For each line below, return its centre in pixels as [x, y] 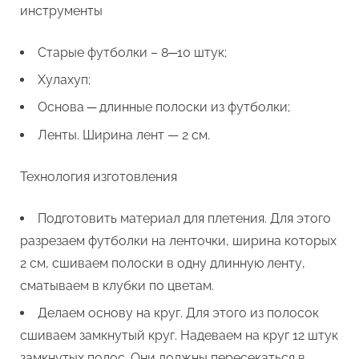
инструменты [61, 10]
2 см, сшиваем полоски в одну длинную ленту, [163, 263]
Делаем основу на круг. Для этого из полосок [178, 313]
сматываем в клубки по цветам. [117, 285]
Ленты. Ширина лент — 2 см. [124, 135]
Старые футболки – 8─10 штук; [132, 52]
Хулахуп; [64, 80]
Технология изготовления [99, 176]
